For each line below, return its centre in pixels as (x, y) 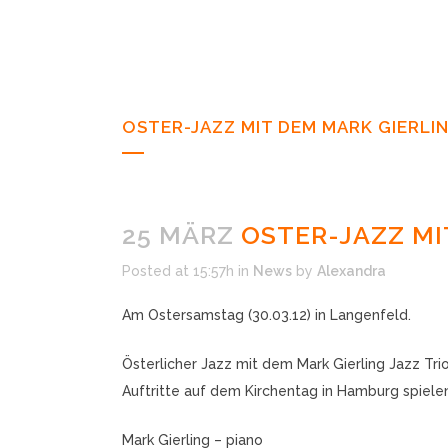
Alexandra (351, 271)
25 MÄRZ (178, 235)
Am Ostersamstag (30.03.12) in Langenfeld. (266, 315)
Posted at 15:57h (178, 271)
